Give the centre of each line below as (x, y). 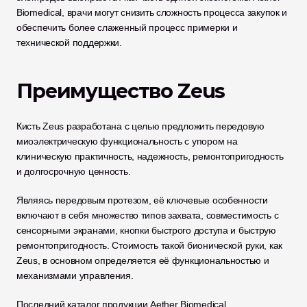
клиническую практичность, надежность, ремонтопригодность (150, 156)
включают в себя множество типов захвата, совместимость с (148, 215)
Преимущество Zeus (121, 91)
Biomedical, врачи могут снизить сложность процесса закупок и (152, 12)
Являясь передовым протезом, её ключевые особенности (142, 200)
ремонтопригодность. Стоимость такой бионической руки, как (150, 245)
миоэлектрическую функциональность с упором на (127, 141)
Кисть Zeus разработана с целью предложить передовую (140, 126)
